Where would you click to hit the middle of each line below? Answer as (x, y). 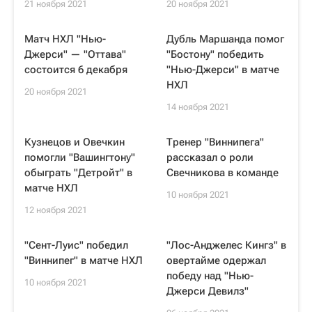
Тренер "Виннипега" (215, 142)
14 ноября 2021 (198, 107)
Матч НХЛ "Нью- (65, 39)
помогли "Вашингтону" (80, 157)
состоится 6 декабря (76, 70)
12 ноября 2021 (56, 210)
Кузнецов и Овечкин (75, 142)
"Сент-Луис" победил (76, 245)
